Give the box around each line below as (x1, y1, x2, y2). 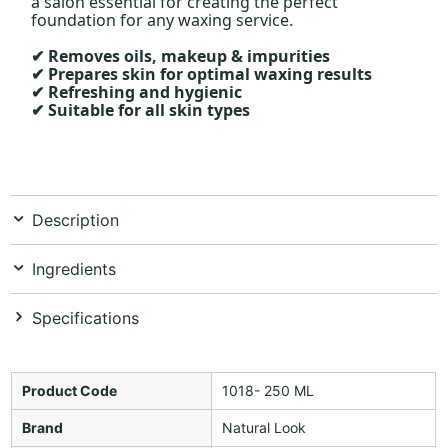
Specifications (32, 307, 140, 328)
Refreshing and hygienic (44, 80, 243, 103)
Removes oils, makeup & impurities (44, 44, 331, 67)
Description (32, 209, 120, 230)
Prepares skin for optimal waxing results (44, 62, 373, 85)
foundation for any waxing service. (31, 8, 294, 31)
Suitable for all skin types (44, 98, 251, 121)
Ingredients (32, 258, 117, 279)
